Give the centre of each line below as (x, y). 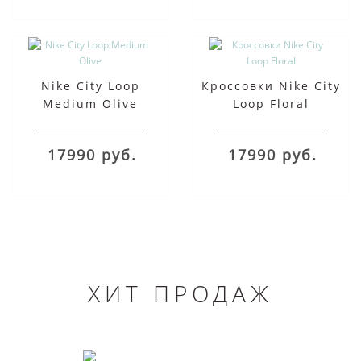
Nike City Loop (90, 86)
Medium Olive (90, 104)
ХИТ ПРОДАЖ (180, 293)
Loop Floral (271, 104)
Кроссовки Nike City (271, 86)
